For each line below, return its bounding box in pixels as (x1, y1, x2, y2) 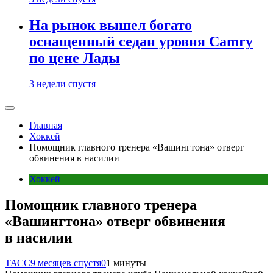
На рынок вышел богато (29, 16, 192, 33)
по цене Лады (29, 49, 120, 66)
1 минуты (106, 258, 146, 269)
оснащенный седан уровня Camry (29, 33, 253, 49)
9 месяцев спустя (30, 258, 101, 269)
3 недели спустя (29, 78, 96, 89)
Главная (29, 119, 62, 130)
